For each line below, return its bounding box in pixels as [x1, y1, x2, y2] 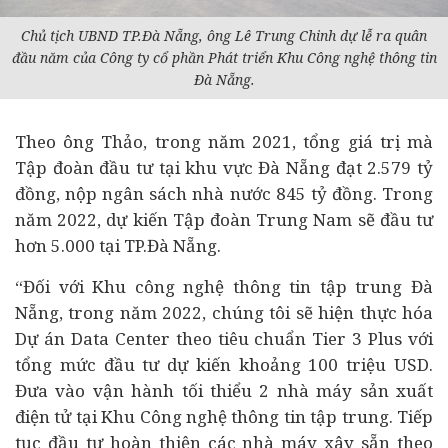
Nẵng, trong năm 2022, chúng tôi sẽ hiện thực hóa [15, 301, 433, 324]
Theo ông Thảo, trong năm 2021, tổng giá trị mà [15, 130, 433, 153]
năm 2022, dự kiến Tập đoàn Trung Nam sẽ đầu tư [15, 208, 433, 231]
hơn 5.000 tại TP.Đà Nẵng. [15, 234, 221, 257]
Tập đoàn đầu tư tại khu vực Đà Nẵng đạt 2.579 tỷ [15, 156, 433, 179]
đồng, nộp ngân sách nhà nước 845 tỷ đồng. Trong [15, 182, 433, 205]
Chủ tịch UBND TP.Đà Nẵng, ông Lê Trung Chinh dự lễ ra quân [21, 26, 427, 45]
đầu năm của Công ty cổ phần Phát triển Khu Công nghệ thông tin [11, 48, 437, 67]
